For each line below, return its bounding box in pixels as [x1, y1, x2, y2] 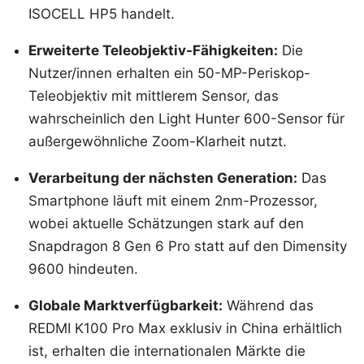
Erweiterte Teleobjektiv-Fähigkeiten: [28, 41, 278, 58]
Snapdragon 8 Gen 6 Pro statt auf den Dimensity [28, 237, 347, 254]
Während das [223, 297, 314, 314]
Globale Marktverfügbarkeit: [28, 297, 223, 314]
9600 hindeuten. [28, 260, 138, 277]
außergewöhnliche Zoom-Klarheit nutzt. [28, 132, 287, 149]
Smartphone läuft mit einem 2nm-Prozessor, [28, 192, 318, 209]
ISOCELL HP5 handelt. [28, 5, 175, 22]
